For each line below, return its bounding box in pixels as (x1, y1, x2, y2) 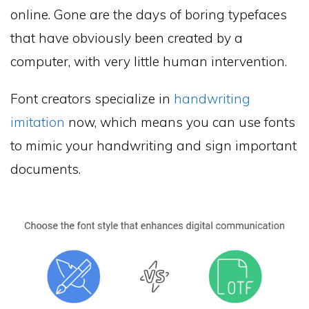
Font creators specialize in (10, 90, 174, 108)
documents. (10, 161, 81, 178)
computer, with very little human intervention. (10, 52, 287, 70)
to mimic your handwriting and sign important (10, 137, 297, 154)
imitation (10, 114, 65, 131)
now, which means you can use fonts (65, 114, 295, 131)
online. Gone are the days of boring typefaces (10, 6, 287, 23)
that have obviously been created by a (10, 29, 243, 46)
